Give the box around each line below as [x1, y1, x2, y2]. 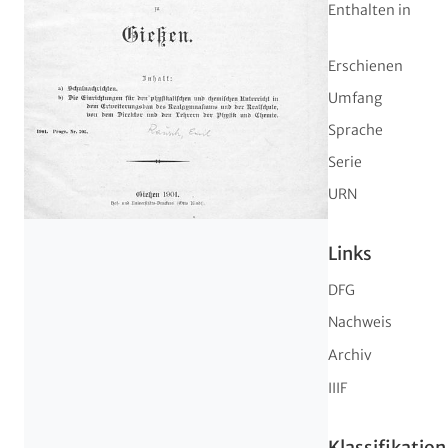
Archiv [328, 346, 372, 365]
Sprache [328, 121, 383, 140]
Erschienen [328, 57, 403, 76]
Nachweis [328, 313, 392, 332]
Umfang [328, 89, 382, 108]
